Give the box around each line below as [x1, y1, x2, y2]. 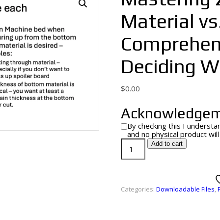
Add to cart [151, 139, 183, 147]
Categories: [120, 184, 156, 193]
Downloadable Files [156, 184, 215, 193]
